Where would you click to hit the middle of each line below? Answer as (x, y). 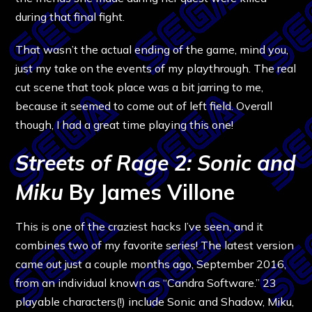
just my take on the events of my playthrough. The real (156, 68)
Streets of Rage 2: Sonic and (156, 163)
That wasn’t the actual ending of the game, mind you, (152, 49)
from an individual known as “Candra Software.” (139, 282)
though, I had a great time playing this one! (125, 124)
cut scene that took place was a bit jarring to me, (140, 87)
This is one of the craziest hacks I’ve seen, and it (140, 226)
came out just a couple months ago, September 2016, (151, 264)
